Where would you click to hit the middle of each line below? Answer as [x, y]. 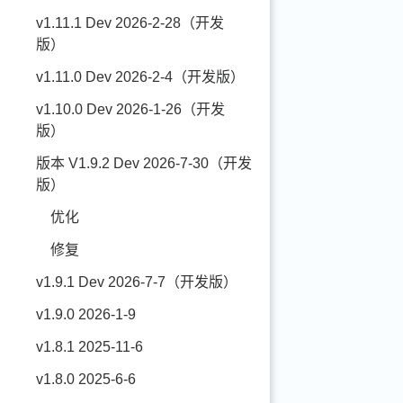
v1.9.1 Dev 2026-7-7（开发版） [137, 282]
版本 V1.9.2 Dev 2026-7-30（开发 [144, 163]
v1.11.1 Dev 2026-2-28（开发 [130, 23]
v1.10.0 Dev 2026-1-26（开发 [130, 109]
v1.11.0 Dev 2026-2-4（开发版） [140, 77]
